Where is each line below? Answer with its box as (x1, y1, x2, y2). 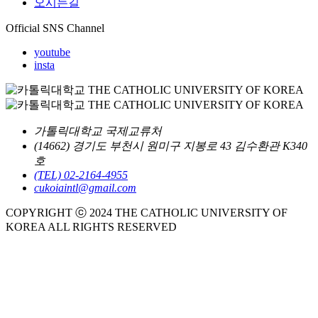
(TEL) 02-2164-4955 (34, 168, 128, 181)
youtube (34, 45, 70, 58)
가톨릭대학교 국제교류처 (34, 124, 162, 137)
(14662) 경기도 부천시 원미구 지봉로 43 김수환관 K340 (34, 139, 307, 152)
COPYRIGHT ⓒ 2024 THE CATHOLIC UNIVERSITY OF (6, 206, 287, 219)
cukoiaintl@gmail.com (34, 181, 136, 194)
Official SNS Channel (6, 21, 104, 34)
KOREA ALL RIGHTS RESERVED (6, 220, 177, 233)
